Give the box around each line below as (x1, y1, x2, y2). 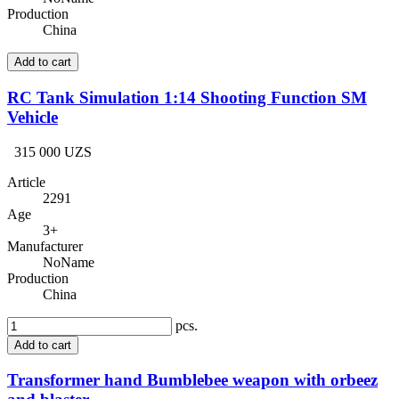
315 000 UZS (14, 143, 92, 159)
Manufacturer (7, 238, 83, 254)
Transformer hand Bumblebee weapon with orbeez (7, 370, 378, 390)
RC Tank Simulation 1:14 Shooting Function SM (7, 88, 367, 108)
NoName (43, 254, 94, 270)
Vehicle (7, 108, 58, 127)
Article (7, 174, 45, 190)
